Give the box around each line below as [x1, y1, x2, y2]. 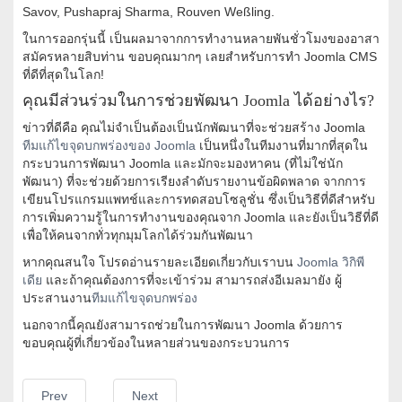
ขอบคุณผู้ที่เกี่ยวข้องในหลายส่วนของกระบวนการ [22, 336, 290, 351]
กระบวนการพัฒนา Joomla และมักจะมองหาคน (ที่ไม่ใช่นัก [22, 156, 343, 171]
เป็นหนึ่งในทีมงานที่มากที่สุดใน [196, 138, 368, 153]
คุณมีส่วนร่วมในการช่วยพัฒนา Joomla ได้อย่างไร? [22, 92, 374, 110]
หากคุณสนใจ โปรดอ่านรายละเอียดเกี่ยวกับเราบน [22, 255, 297, 270]
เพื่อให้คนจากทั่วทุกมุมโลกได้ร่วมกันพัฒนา [22, 228, 253, 243]
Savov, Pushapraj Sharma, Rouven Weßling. [22, 4, 275, 20]
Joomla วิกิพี [297, 255, 364, 270]
